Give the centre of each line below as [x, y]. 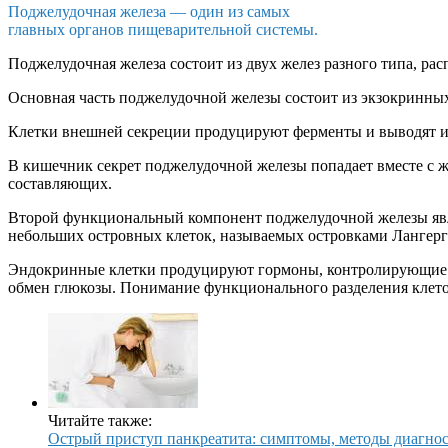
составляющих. [60, 183]
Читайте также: [100, 420]
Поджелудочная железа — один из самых [149, 11]
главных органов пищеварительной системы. [163, 29]
